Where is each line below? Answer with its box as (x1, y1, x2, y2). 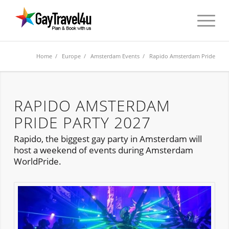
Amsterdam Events (90, 52, 140, 60)
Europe (62, 52, 81, 60)
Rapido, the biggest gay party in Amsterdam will (13, 133, 202, 145)
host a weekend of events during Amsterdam (13, 144, 193, 156)
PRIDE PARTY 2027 (13, 112, 151, 133)
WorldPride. (13, 155, 61, 168)
